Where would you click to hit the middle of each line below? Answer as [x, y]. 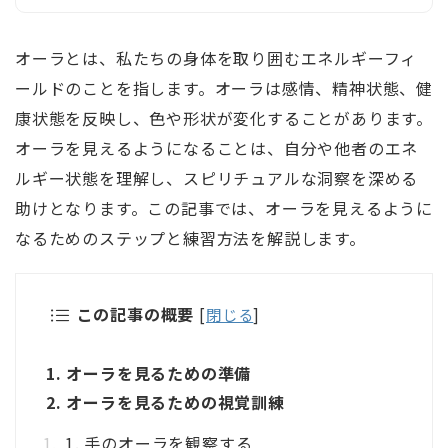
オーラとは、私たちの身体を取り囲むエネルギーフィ [216, 58]
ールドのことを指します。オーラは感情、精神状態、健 [224, 88]
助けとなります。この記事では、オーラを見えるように [224, 208]
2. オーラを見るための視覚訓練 [165, 402]
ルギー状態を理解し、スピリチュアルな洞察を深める [217, 178]
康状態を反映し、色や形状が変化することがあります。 [224, 118]
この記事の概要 [135, 314]
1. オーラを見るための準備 [149, 373]
